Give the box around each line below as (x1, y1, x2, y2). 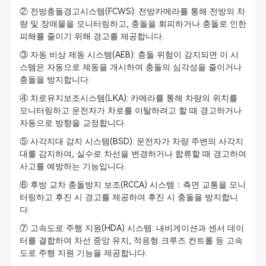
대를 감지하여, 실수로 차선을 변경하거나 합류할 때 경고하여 (19, 149, 246, 159)
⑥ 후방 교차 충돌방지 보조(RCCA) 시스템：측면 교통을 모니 (19, 180, 246, 189)
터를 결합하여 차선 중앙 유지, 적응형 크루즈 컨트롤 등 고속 (19, 236, 243, 245)
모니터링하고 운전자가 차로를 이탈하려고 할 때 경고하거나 (19, 106, 242, 115)
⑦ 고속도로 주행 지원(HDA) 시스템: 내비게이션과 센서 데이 (19, 223, 244, 233)
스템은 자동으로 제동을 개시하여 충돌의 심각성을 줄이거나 (19, 62, 242, 72)
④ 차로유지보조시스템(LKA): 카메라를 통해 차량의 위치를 (19, 93, 237, 103)
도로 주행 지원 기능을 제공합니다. (19, 248, 147, 258)
